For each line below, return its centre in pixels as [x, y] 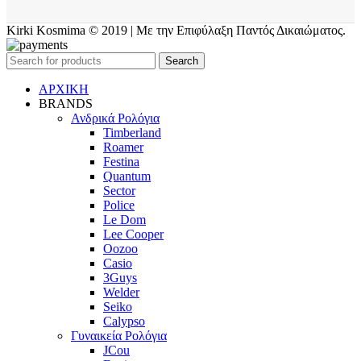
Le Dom [124, 220]
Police [119, 205]
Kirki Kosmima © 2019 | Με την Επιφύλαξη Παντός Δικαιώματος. [176, 31]
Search [182, 61]
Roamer [123, 147]
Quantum [127, 176]
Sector [119, 191]
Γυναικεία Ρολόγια [119, 336]
